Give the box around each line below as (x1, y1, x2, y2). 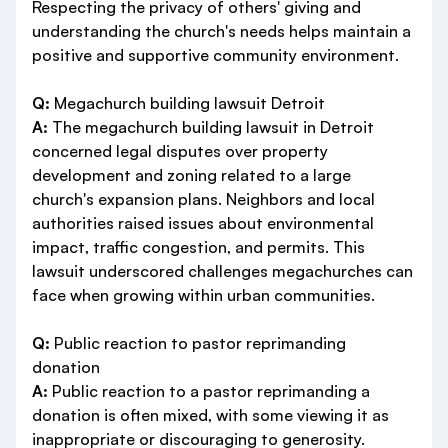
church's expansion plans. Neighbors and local (32, 189, 375, 209)
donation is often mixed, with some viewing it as (32, 405, 389, 425)
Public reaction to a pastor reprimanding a (48, 381, 370, 401)
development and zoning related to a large (32, 165, 351, 185)
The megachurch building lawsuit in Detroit (48, 117, 374, 137)
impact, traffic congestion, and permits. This (32, 237, 365, 257)
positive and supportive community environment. (32, 45, 399, 65)
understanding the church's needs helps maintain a (32, 21, 411, 41)
